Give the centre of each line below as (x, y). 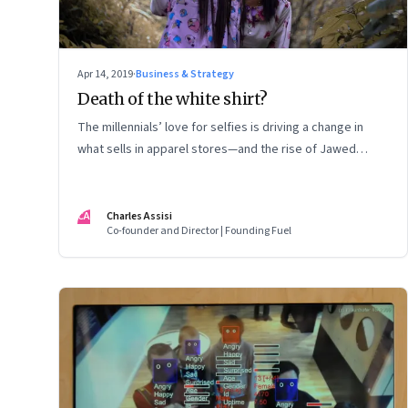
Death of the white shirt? (173, 98)
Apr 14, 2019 (105, 74)
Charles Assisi (139, 216)
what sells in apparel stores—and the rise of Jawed (217, 149)
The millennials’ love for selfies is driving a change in (220, 127)
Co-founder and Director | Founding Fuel (199, 230)
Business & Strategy (185, 74)
